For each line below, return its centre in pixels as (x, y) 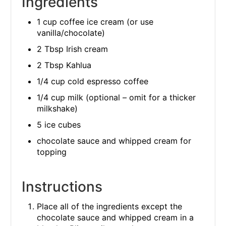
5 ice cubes (59, 124)
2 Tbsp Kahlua (64, 65)
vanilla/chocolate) (71, 33)
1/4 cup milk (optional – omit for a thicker (116, 97)
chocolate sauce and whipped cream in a (115, 217)
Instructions (62, 186)
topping (52, 152)
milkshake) (57, 108)
